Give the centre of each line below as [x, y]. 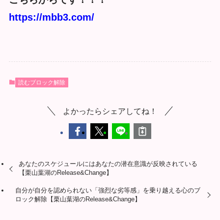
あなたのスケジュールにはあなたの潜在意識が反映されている [108, 164]
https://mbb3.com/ [51, 17]
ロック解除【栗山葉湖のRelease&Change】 [78, 199]
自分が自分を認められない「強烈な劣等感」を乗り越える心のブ [108, 191]
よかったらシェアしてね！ [110, 111]
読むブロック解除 [41, 82]
